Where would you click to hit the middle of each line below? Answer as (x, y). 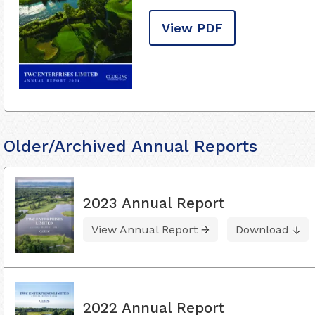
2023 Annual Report (154, 202)
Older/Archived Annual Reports (130, 146)
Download (262, 229)
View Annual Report (144, 229)
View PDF (192, 28)
